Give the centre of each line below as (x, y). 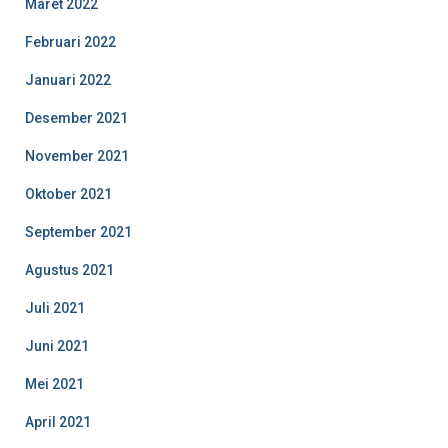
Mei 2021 (54, 383)
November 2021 (77, 155)
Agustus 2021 (69, 269)
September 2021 (78, 231)
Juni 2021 (57, 345)
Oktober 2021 (68, 193)
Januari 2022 (68, 79)
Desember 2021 (76, 117)
